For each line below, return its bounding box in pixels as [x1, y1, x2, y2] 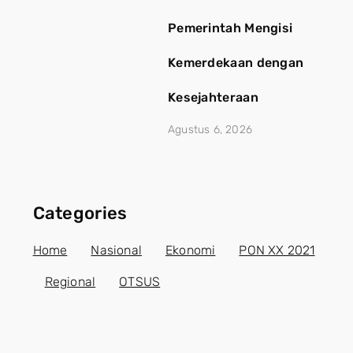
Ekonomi [165, 243, 216, 258]
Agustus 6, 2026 [167, 123, 252, 137]
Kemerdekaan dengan [167, 55, 304, 71]
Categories [32, 203, 128, 225]
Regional [44, 274, 96, 290]
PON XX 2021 [239, 243, 315, 258]
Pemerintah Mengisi [167, 20, 293, 36]
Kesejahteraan [167, 90, 258, 106]
